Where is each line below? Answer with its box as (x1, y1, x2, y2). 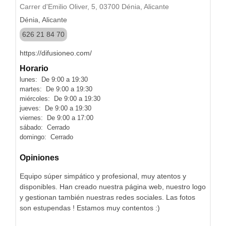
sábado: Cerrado (20, 124, 70, 131)
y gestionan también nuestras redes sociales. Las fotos (20, 193, 195, 201)
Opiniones (20, 153, 59, 162)
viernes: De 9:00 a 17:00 (20, 114, 93, 122)
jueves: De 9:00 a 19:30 (20, 104, 91, 112)
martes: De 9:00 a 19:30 (20, 85, 92, 93)
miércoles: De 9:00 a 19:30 (20, 95, 100, 102)
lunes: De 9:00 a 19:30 (20, 76, 88, 83)
